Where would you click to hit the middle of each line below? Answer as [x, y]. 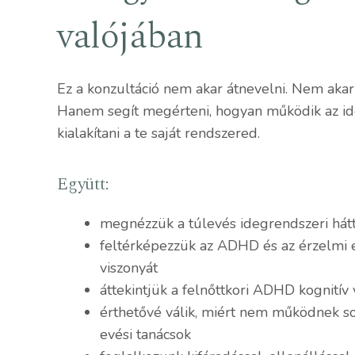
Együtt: [83, 185]
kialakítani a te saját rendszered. [158, 134]
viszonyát [129, 268]
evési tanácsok [145, 335]
